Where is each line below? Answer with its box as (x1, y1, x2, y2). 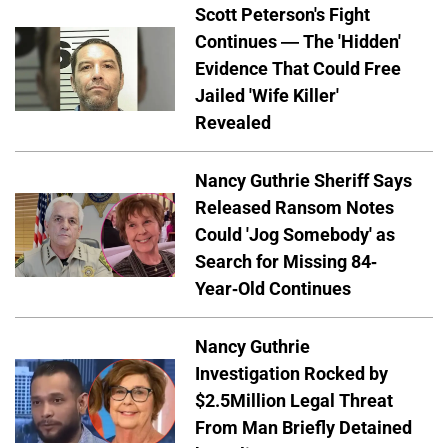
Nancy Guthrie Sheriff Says (195, 170, 412, 192)
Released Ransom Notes (195, 197, 394, 219)
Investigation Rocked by (195, 363, 388, 385)
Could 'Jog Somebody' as (195, 224, 395, 246)
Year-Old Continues (195, 278, 351, 300)
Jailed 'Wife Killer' (195, 85, 339, 107)
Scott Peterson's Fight (195, 4, 370, 26)
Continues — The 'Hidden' (195, 31, 401, 53)
